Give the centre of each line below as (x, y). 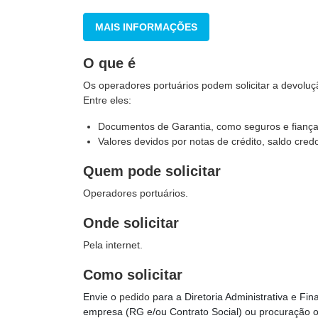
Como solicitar (133, 275)
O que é (109, 63)
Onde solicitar (131, 223)
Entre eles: (107, 100)
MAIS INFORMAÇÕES (146, 27)
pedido (136, 297)
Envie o (101, 297)
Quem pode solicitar (152, 171)
